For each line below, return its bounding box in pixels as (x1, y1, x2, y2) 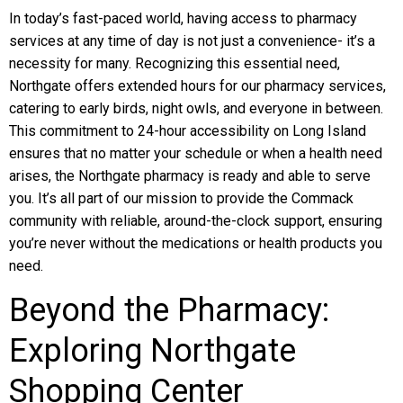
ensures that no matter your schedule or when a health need (9, 145, 382, 162)
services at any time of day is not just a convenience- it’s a (9, 32, 375, 49)
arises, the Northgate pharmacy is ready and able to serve (9, 167, 371, 184)
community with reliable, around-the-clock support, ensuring (9, 212, 382, 229)
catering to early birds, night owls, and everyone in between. (9, 100, 383, 117)
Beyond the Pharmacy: (9, 291, 329, 329)
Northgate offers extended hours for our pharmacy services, (9, 77, 386, 94)
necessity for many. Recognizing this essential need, (9, 55, 340, 72)
